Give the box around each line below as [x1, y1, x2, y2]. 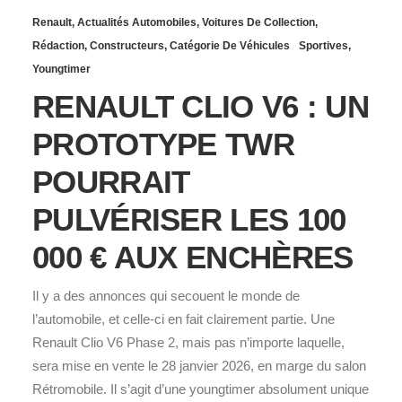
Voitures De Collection [202, 15, 315, 29]
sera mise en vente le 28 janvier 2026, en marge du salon [32, 357, 366, 373]
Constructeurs [90, 39, 164, 52]
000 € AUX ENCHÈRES [32, 239, 354, 275]
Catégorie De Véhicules [170, 39, 290, 52]
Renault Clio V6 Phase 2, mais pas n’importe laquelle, [32, 334, 345, 350]
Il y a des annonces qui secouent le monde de [32, 287, 300, 303]
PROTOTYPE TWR [32, 126, 294, 162]
